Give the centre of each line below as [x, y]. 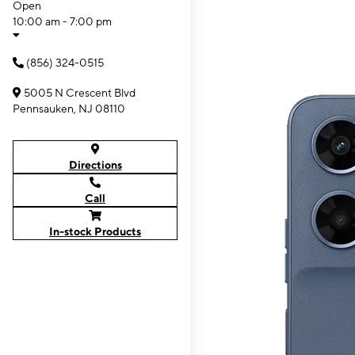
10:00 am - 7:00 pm [62, 21]
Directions [95, 165]
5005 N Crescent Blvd [80, 93]
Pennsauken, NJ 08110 [69, 109]
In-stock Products [95, 231]
